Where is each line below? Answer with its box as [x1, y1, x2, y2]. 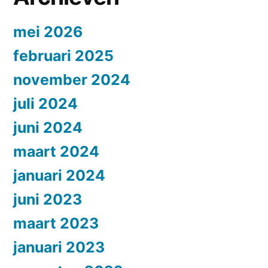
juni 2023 [13, 190, 82, 208]
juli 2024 [13, 94, 78, 112]
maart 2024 [13, 142, 99, 160]
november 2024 [13, 70, 130, 89]
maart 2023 [13, 214, 99, 232]
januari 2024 [13, 166, 105, 184]
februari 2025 [13, 46, 114, 65]
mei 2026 [13, 22, 83, 41]
